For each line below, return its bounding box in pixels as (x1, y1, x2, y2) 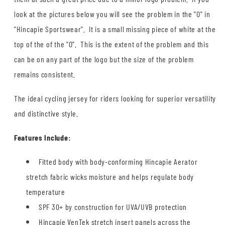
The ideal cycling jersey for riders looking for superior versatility (14, 93, 216, 103)
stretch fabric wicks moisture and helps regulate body (26, 172, 194, 182)
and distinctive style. (14, 108, 78, 119)
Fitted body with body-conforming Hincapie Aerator (39, 157, 198, 167)
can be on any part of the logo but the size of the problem (14, 54, 194, 64)
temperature (26, 187, 65, 197)
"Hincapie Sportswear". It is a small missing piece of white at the (14, 24, 216, 34)
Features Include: (14, 133, 71, 143)
